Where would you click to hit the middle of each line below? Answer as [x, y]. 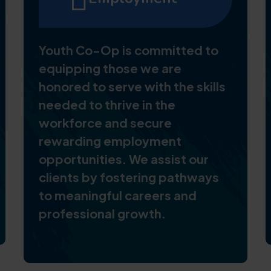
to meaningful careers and [118, 195]
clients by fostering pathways [129, 177]
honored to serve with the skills [132, 86]
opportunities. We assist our [124, 159]
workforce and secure [105, 122]
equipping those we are [110, 68]
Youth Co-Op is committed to [129, 50]
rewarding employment [110, 141]
